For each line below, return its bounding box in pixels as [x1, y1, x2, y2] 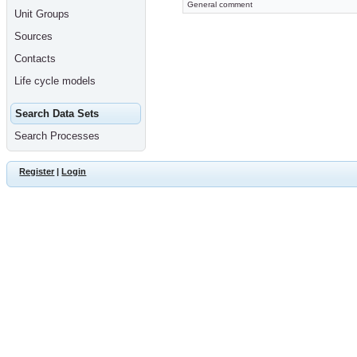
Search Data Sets [14, 108, 99, 120]
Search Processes [14, 130, 100, 143]
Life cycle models [14, 75, 96, 88]
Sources [14, 30, 53, 43]
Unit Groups [14, 8, 69, 21]
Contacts [14, 53, 56, 65]
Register [19, 166, 55, 176]
